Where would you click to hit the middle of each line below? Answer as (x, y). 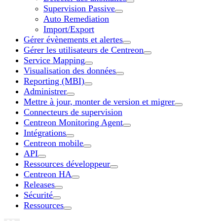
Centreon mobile (54, 143)
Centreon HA (48, 174)
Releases (39, 184)
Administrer (45, 91)
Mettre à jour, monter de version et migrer (99, 101)
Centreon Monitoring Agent (73, 122)
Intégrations (45, 132)
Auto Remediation (76, 18)
